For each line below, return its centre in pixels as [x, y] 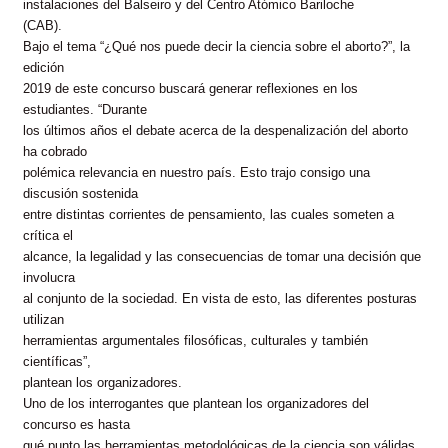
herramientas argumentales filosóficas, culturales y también [195, 340]
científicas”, [57, 361]
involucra [49, 277]
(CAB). [42, 25]
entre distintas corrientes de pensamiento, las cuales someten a [208, 214]
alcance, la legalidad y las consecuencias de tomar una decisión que [222, 256]
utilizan [43, 319]
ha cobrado [55, 151]
